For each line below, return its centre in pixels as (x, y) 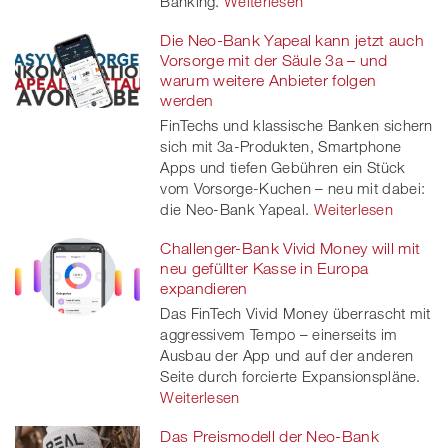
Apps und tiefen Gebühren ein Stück (283, 166)
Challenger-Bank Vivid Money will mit (290, 247)
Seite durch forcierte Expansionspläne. (290, 375)
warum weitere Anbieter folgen (268, 79)
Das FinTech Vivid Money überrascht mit (295, 312)
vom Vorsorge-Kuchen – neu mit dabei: (293, 187)
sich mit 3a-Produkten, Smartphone (281, 145)
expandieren (204, 287)
